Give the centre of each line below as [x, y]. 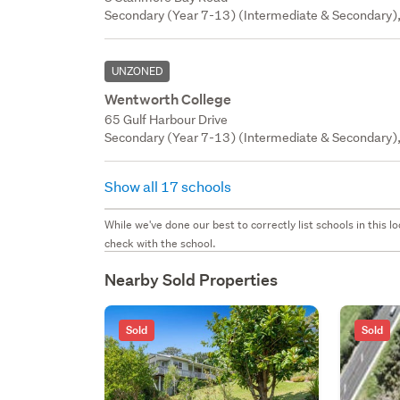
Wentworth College [168, 99]
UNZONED [137, 71]
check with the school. [161, 243]
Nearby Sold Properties [192, 279]
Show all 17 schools [170, 186]
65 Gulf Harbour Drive [167, 119]
